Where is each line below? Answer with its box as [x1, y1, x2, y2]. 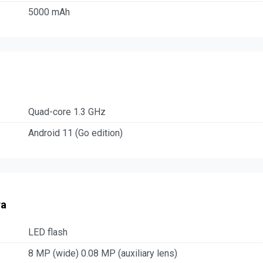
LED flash [28, 227, 68, 238]
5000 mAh [28, 6, 70, 18]
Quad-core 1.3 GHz [28, 106, 106, 117]
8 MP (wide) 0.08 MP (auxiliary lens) [28, 248, 177, 259]
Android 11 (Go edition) [28, 127, 123, 139]
